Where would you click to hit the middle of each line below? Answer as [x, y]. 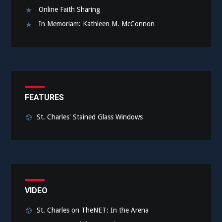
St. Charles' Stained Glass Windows [90, 117]
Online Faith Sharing [70, 10]
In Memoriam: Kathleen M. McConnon [97, 24]
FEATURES [45, 98]
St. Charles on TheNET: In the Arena [93, 210]
